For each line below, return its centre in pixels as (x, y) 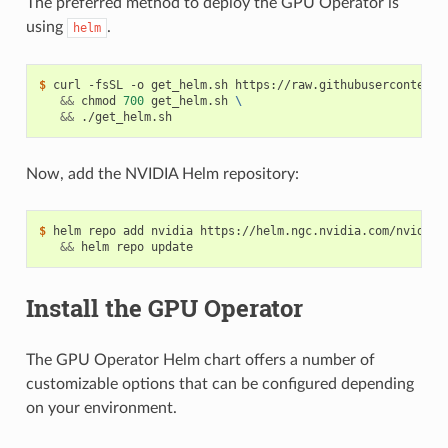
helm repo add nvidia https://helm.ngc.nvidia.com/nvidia (248, 230)
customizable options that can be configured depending (219, 383)
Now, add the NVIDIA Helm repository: (162, 173)
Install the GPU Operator (164, 307)
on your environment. (101, 407)
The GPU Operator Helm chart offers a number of (200, 359)
